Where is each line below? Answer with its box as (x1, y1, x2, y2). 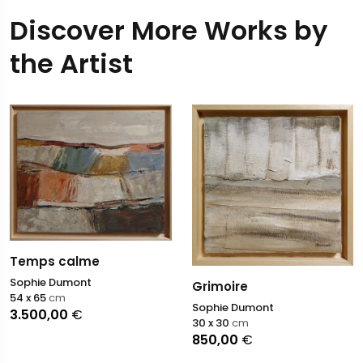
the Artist (10, 45, 133, 83)
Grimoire (191, 277, 248, 295)
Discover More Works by (10, 12, 327, 49)
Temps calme (10, 252, 100, 270)
